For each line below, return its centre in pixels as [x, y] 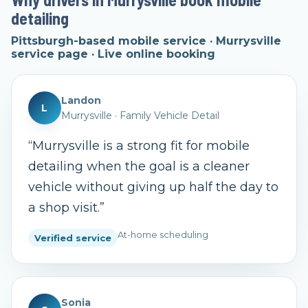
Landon [81, 100]
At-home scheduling [163, 234]
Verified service [73, 238]
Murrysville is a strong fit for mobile [141, 146]
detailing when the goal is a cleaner [139, 166]
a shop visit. [64, 208]
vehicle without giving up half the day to [153, 187]
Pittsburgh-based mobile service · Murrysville [146, 41]
